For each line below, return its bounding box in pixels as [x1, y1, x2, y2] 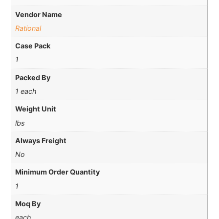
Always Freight [15, 136, 66, 145]
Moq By [15, 199, 41, 208]
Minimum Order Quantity [15, 168, 100, 176]
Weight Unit [15, 105, 56, 113]
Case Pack [15, 42, 50, 50]
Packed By [15, 73, 50, 82]
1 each [15, 87, 37, 95]
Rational [15, 23, 41, 32]
